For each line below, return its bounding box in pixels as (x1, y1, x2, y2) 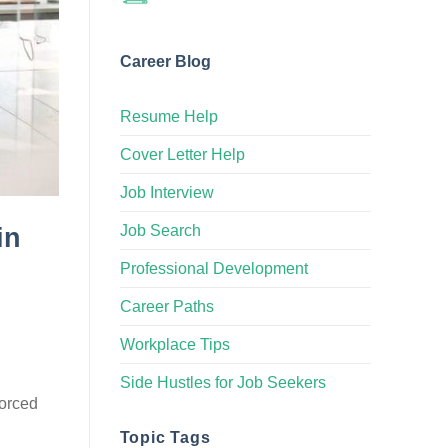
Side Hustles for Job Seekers (119, 373, 326, 391)
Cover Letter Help (119, 145, 245, 163)
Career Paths (119, 297, 214, 315)
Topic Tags (119, 428, 211, 446)
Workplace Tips (119, 335, 230, 353)
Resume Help (119, 107, 218, 125)
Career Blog (119, 52, 211, 70)
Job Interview (119, 183, 214, 201)
